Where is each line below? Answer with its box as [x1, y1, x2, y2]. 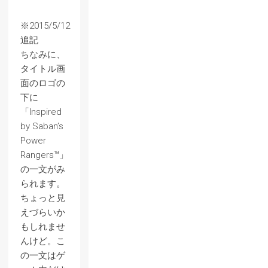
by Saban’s [20, 120, 63, 132]
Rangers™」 [20, 149, 68, 160]
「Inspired [20, 106, 62, 117]
